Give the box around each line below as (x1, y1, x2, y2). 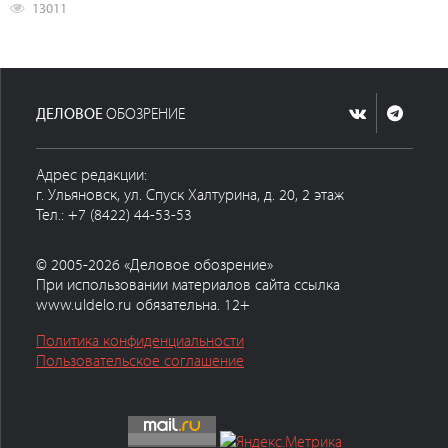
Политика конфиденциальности (36, 330, 244, 351)
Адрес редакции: (36, 164, 147, 185)
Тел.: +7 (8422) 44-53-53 (36, 204, 192, 225)
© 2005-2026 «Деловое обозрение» (36, 254, 273, 275)
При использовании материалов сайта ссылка (36, 274, 340, 295)
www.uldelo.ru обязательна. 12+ (36, 294, 250, 315)
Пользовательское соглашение (36, 350, 244, 371)
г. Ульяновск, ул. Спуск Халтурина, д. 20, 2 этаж (36, 184, 344, 205)
